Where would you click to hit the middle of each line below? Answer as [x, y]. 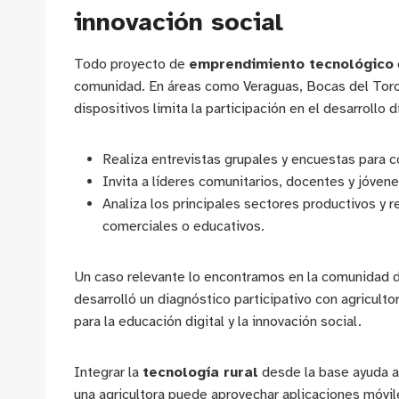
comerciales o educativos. [183, 227]
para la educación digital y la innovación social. [218, 322]
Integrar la [108, 373]
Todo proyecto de [131, 65]
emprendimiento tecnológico [291, 65]
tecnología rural [200, 373]
